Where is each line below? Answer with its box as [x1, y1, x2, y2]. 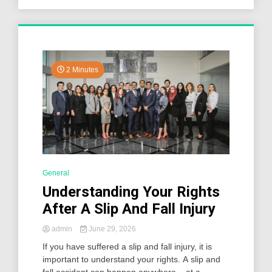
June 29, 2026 [86, 225, 136, 234]
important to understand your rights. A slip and [42, 254, 220, 265]
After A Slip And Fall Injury [42, 200, 216, 218]
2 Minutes [64, 65, 98, 74]
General [42, 169, 69, 178]
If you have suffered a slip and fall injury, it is [42, 242, 212, 252]
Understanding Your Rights [42, 183, 220, 201]
